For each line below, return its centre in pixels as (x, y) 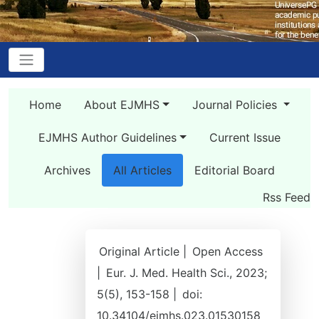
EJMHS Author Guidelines (108, 137)
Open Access (228, 251)
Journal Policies (236, 105)
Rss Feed (287, 197)
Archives (67, 170)
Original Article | (145, 251)
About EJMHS (121, 105)
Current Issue (245, 137)
